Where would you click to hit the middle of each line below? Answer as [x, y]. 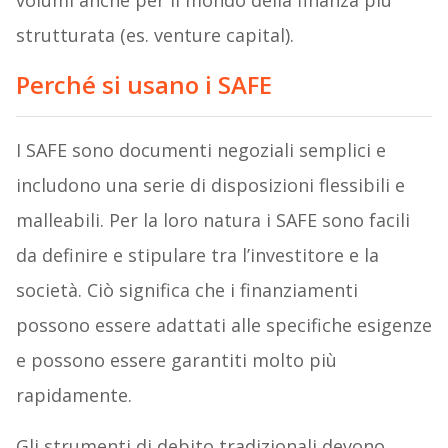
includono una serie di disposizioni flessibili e [210, 185]
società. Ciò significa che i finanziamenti [186, 290]
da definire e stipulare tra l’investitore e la [197, 255]
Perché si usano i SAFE [143, 85]
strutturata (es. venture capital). [154, 35]
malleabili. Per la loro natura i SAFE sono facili [212, 220]
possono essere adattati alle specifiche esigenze [223, 325]
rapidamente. [73, 395]
